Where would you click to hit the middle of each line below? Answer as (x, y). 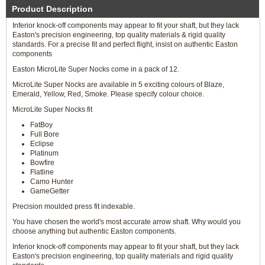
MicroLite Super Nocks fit (52, 109)
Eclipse (42, 144)
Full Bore (45, 134)
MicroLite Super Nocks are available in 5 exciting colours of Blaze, (118, 85)
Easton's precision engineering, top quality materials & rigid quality (119, 35)
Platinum (44, 153)
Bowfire (42, 163)
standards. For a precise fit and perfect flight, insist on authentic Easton (125, 44)
